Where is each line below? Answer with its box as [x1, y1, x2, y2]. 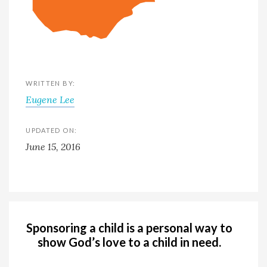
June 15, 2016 [26, 140, 81, 153]
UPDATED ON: [26, 126, 77, 134]
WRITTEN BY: [26, 79, 76, 87]
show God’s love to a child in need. [37, 234, 221, 249]
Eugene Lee [26, 93, 75, 105]
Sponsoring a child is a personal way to [26, 220, 232, 235]
